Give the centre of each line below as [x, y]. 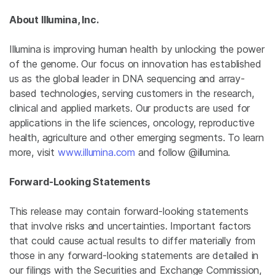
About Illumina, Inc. [54, 20]
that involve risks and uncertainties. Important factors [130, 226]
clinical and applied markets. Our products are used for [130, 108]
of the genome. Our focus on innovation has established [135, 64]
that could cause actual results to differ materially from [132, 241]
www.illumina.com [96, 152]
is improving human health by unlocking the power [153, 49]
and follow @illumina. [183, 152]
